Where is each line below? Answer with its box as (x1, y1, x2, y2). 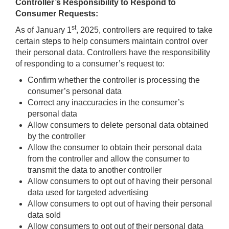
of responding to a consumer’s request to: (15, 59, 165, 68)
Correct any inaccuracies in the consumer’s (28, 98, 184, 107)
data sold (28, 210, 61, 219)
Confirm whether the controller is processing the (28, 75, 200, 84)
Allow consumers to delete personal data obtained (28, 120, 209, 129)
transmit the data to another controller (28, 165, 162, 174)
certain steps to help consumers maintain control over (15, 36, 208, 45)
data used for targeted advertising (28, 188, 148, 197)
